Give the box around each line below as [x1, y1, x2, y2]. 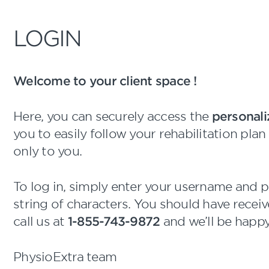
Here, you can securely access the [13, 109, 212, 123]
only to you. [13, 144, 82, 158]
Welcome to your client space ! [13, 73, 197, 88]
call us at [13, 214, 68, 228]
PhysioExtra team [13, 249, 116, 264]
